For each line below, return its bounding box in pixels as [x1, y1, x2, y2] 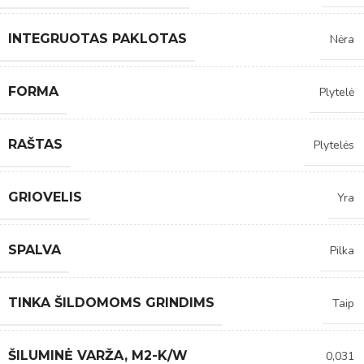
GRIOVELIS [8, 188, 82, 205]
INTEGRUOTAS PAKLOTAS [8, 30, 187, 46]
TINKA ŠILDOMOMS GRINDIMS [8, 294, 214, 310]
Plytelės [314, 136, 354, 153]
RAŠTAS [8, 136, 63, 152]
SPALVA [8, 241, 61, 258]
